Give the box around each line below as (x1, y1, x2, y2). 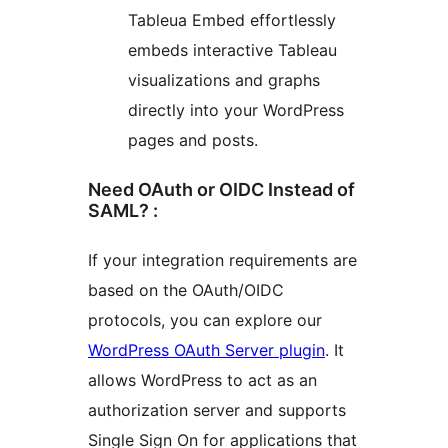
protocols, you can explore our (88, 309, 322, 330)
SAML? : (88, 199, 158, 221)
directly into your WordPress (128, 100, 344, 121)
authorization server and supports (88, 399, 346, 420)
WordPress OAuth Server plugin (88, 339, 325, 360)
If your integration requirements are (88, 249, 357, 270)
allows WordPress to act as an (88, 369, 317, 390)
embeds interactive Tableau (128, 40, 337, 61)
